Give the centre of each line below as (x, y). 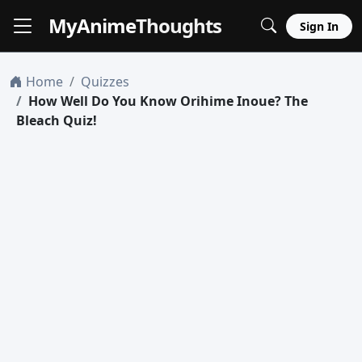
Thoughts (179, 25)
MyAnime (92, 25)
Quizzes (105, 82)
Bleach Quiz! (57, 120)
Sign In (319, 26)
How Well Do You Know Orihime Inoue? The (168, 101)
